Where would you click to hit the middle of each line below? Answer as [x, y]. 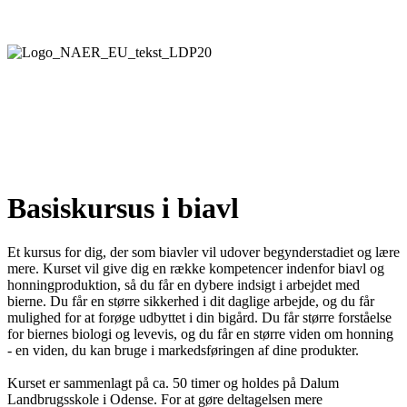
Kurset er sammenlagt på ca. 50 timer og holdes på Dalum [173, 383]
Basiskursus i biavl [123, 208]
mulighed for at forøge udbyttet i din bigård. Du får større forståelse [199, 318]
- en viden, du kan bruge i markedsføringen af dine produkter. [183, 351]
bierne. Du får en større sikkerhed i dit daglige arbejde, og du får [191, 302]
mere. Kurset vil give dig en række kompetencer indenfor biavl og [196, 269]
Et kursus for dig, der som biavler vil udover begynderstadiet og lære [203, 253]
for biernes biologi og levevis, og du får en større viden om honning [200, 334]
